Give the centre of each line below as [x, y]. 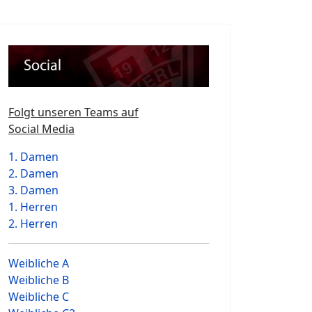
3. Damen [33, 190]
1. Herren [33, 207]
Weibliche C [39, 297]
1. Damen [33, 157]
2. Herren [33, 224]
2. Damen [33, 174]
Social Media [41, 129]
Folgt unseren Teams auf [73, 112]
